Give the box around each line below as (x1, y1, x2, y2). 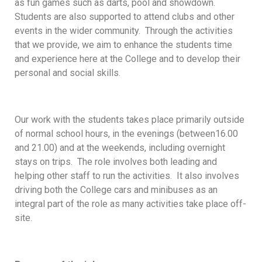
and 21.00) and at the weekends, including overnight (15, 142, 225, 153)
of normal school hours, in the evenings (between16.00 (15, 127, 238, 139)
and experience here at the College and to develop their (15, 53, 240, 64)
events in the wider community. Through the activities (15, 25, 233, 36)
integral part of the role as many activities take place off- (15, 198, 246, 209)
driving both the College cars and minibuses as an (15, 184, 218, 195)
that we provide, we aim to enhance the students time (15, 39, 232, 50)
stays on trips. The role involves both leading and (15, 156, 217, 167)
